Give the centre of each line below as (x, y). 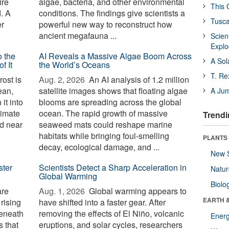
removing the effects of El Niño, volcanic (112, 213)
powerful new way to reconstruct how (106, 24)
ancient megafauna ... (78, 36)
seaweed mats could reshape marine (106, 124)
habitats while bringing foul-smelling (104, 136)
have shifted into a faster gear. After (102, 202)
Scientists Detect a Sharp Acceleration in (113, 167)
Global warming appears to (137, 191)
